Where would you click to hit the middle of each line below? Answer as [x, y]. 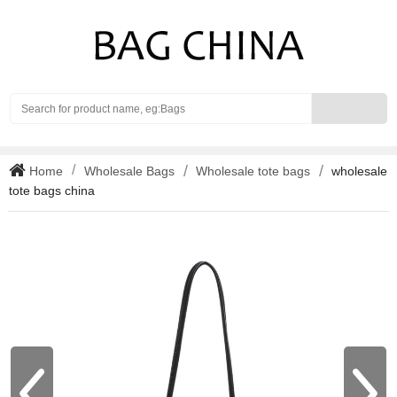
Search [331, 101]
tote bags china [52, 191]
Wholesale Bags [129, 171]
